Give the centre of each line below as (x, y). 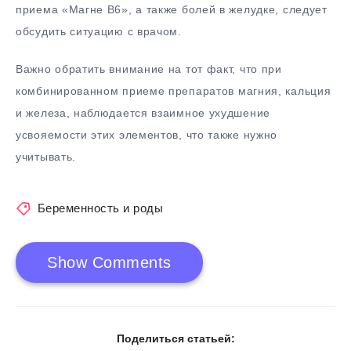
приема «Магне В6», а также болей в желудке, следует (172, 9)
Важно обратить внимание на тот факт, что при (149, 69)
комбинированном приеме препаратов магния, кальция (174, 91)
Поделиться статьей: (175, 339)
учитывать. (46, 157)
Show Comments (109, 263)
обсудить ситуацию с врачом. (99, 31)
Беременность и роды (100, 208)
